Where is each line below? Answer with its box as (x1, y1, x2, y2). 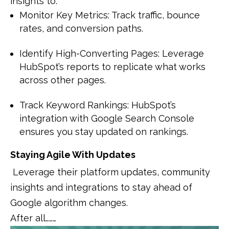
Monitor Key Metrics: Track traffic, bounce (19, 10, 200, 21)
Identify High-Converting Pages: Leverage (19, 48, 204, 59)
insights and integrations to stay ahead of (10, 182, 192, 193)
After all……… (10, 213, 56, 224)
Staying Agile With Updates (10, 149, 135, 161)
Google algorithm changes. (10, 197, 128, 209)
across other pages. (19, 75, 106, 86)
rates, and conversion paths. (19, 23, 143, 34)
